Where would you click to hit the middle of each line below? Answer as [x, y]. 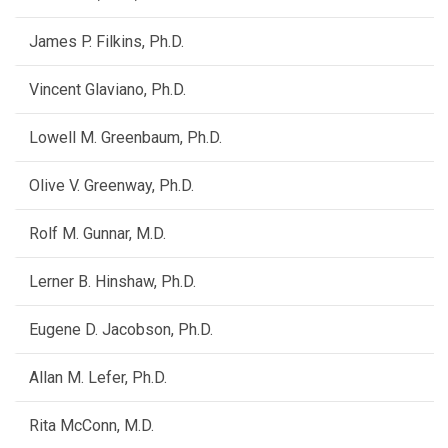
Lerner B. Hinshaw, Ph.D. [112, 282]
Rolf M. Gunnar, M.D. [97, 234]
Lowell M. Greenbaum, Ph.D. [125, 138]
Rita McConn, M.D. [91, 426]
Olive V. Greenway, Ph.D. [111, 186]
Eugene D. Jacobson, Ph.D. [121, 330]
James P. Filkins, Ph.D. [106, 42]
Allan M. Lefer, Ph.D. [98, 378]
